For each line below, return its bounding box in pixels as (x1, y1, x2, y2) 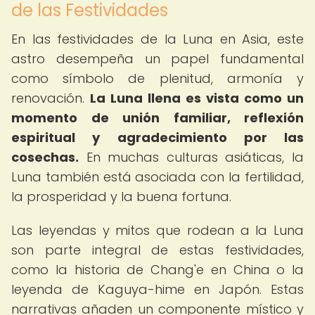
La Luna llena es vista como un (90, 89, 304, 107)
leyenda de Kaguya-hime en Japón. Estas (11, 281, 304, 298)
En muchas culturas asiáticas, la (79, 148, 304, 166)
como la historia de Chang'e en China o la (11, 261, 304, 278)
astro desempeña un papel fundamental (11, 50, 304, 67)
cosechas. (11, 148, 79, 166)
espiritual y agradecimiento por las (11, 129, 304, 146)
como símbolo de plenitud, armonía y (11, 70, 304, 87)
